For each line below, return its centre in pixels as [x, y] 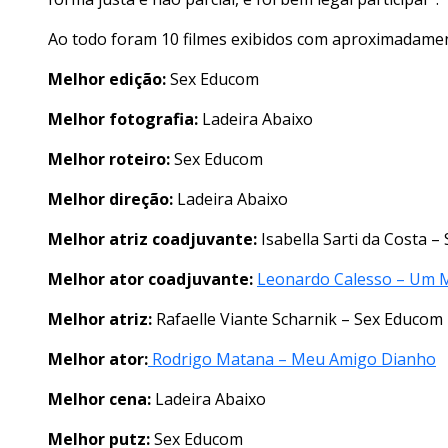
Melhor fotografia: [123, 119]
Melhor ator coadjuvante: [150, 279]
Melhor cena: [99, 399]
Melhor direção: [110, 199]
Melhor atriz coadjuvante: [154, 239]
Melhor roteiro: [111, 159]
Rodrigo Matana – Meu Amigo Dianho [292, 359]
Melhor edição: [107, 79]
